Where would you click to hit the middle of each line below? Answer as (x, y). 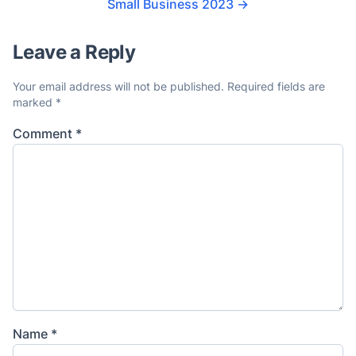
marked (34, 103)
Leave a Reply (74, 52)
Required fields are (276, 87)
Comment (44, 134)
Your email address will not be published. (118, 87)
